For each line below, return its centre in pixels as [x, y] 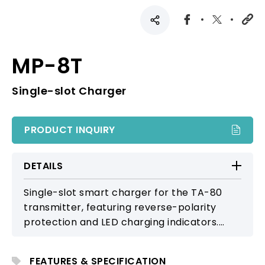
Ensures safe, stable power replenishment [127, 237]
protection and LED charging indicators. [121, 222]
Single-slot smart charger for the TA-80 [123, 192]
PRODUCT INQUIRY [70, 130]
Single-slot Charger [69, 91]
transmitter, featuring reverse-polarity [120, 207]
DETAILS [43, 166]
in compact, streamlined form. [99, 251]
